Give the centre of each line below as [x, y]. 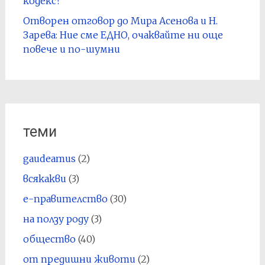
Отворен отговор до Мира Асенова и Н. [120, 21]
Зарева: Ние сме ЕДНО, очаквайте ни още [123, 35]
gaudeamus [49, 159]
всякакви [44, 179]
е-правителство [65, 199]
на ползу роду [56, 219]
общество [49, 239]
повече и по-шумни [71, 49]
